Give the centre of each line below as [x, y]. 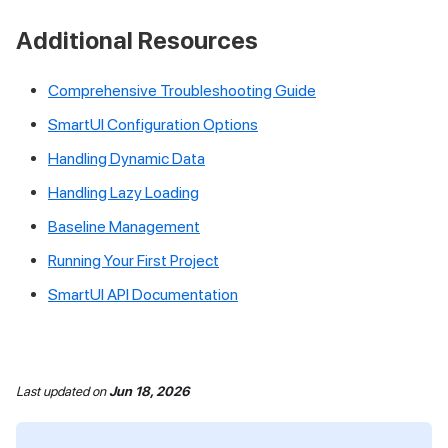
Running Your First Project [133, 260]
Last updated [52, 390]
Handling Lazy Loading [123, 192]
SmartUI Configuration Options [153, 124]
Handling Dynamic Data [126, 158]
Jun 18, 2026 [149, 390]
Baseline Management [124, 226]
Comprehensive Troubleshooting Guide [182, 90]
